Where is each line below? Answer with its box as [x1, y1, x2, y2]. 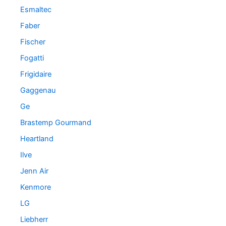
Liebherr [20, 214, 48, 224]
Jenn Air [20, 166, 48, 176]
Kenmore [20, 182, 51, 192]
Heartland [20, 134, 53, 143]
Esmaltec [20, 5, 51, 15]
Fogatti [20, 53, 44, 63]
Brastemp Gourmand [20, 118, 91, 127]
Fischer [20, 37, 45, 47]
